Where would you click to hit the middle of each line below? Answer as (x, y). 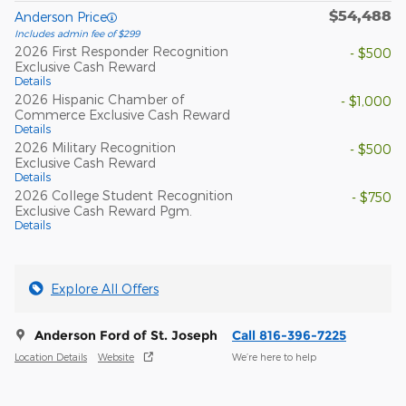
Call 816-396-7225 (289, 336)
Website (116, 356)
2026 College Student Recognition (124, 196)
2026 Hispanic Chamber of (99, 100)
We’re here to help (274, 356)
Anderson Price (61, 17)
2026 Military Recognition (95, 148)
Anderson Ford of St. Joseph (126, 336)
